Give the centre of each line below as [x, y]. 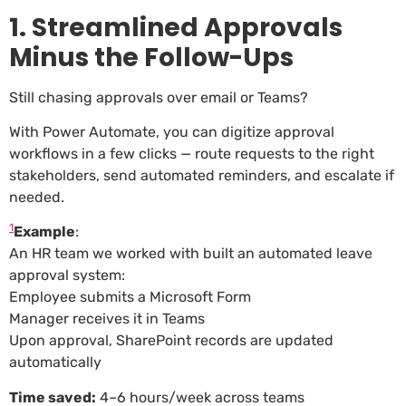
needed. [39, 197]
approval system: [67, 275]
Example [44, 232]
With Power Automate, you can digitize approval [172, 131]
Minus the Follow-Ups [151, 57]
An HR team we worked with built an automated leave [191, 254]
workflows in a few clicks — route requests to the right [192, 153]
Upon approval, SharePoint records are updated [171, 341]
